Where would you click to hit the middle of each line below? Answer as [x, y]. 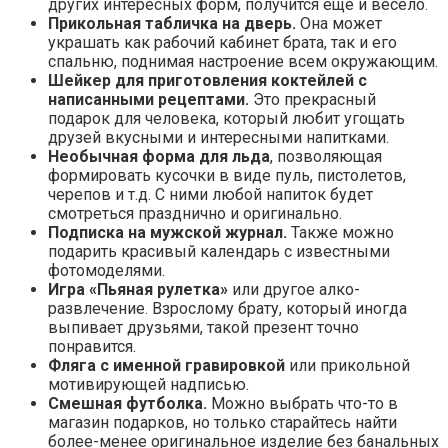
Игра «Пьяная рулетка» [138, 290]
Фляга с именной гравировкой [166, 366]
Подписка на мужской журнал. [167, 233]
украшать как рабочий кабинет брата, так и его [222, 43]
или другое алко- [294, 290]
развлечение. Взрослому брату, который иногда [227, 309]
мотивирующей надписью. [148, 385]
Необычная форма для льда [159, 157]
